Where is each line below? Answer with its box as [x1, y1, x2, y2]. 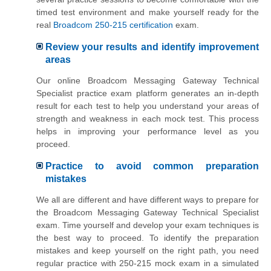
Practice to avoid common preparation [45, 160, 259, 171]
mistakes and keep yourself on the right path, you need [36, 246, 259, 256]
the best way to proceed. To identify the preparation [36, 233, 259, 243]
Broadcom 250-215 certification [53, 20, 173, 30]
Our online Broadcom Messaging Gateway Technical [36, 76, 259, 86]
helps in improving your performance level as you [36, 126, 259, 137]
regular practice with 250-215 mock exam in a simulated [36, 258, 259, 269]
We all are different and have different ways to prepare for [36, 195, 259, 205]
